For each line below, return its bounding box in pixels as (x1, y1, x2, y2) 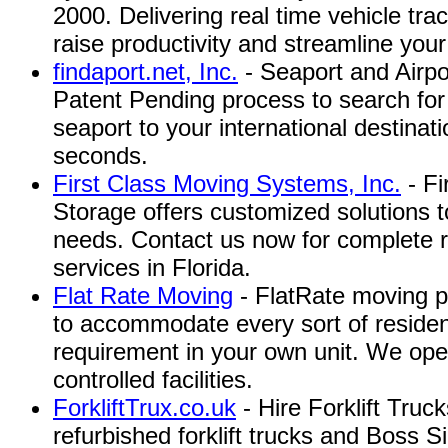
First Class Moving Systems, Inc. (53, 170, 401, 197)
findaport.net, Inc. (53, 58, 238, 85)
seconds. (53, 142, 148, 169)
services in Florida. (53, 254, 251, 281)
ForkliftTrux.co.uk (53, 394, 236, 421)
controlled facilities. (53, 366, 253, 393)
